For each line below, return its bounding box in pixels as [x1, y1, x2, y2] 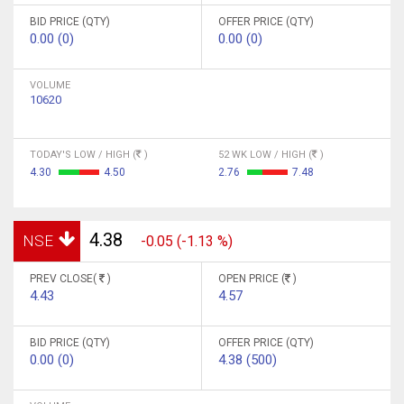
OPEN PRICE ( [218, 272, 285, 285]
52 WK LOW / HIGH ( [218, 149, 312, 161]
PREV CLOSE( [30, 272, 99, 285]
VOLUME [30, 79, 70, 91]
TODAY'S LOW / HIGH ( [30, 149, 136, 161]
